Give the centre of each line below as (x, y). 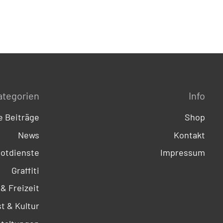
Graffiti (25, 170)
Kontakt (189, 135)
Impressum (183, 152)
